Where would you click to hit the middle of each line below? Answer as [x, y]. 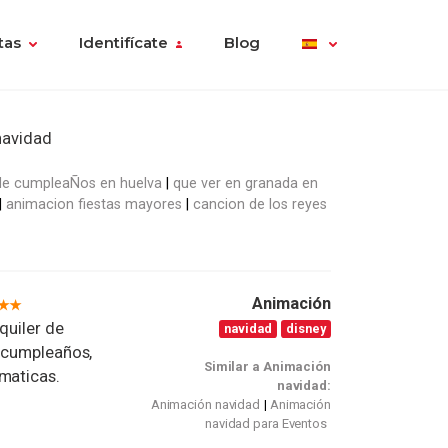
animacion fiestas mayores [94, 203]
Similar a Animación [267, 367]
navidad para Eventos [265, 424]
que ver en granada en [245, 182]
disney [306, 328]
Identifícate [123, 43]
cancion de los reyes [260, 203]
